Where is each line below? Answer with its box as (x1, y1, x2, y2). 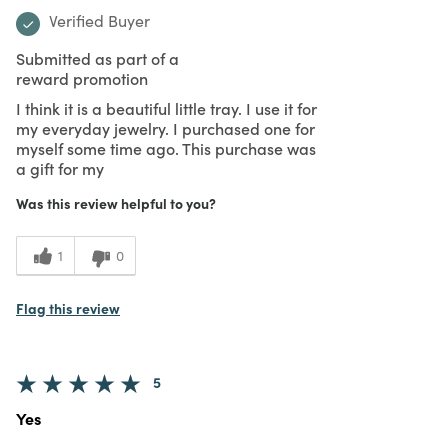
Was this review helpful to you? (16, 192, 216, 213)
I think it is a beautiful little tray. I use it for (16, 96, 317, 119)
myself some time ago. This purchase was (16, 136, 316, 159)
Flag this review (16, 297, 120, 318)
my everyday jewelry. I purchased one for (16, 116, 315, 139)
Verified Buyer (49, 9, 150, 31)
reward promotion (16, 66, 148, 89)
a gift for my (16, 156, 104, 179)
